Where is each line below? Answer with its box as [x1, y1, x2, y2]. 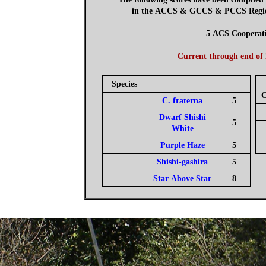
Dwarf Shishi [159, 113, 206, 122]
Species [112, 80, 137, 88]
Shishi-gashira [157, 157, 208, 166]
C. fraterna [162, 96, 202, 105]
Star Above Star [153, 174, 211, 183]
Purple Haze [160, 141, 205, 150]
